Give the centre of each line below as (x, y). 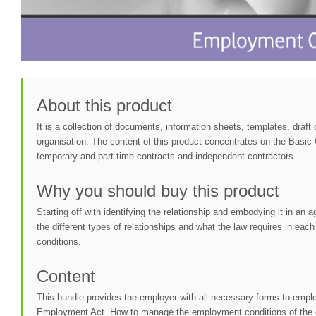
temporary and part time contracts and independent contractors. (166, 156)
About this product (104, 105)
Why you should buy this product (158, 190)
